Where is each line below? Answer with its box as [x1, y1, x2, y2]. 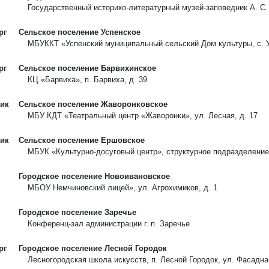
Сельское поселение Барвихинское [19, 64, 156, 73]
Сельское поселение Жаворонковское [19, 100, 168, 109]
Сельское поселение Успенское [19, 28, 141, 37]
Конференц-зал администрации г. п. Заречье [28, 219, 190, 228]
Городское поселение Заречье [19, 208, 136, 217]
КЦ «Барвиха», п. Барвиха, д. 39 [28, 75, 147, 84]
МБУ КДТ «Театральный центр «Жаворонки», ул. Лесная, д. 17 [28, 111, 258, 120]
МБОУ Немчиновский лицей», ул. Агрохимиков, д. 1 [28, 183, 217, 192]
